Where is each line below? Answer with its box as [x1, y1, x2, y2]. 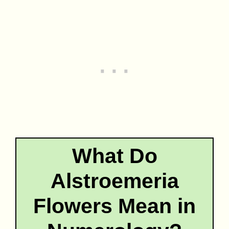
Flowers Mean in [33, 194, 196, 218]
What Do [72, 144, 157, 168]
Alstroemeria [50, 169, 179, 193]
